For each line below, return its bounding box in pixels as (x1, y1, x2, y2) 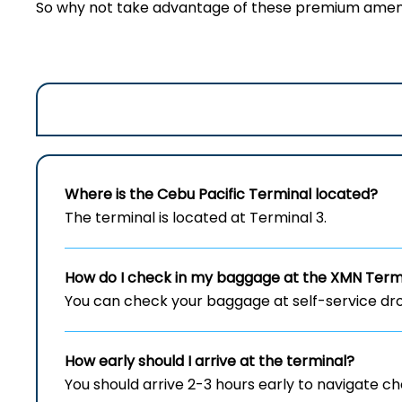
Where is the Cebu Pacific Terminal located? (65, 184, 378, 205)
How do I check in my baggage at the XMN (65, 267, 362, 288)
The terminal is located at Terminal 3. (65, 207, 327, 228)
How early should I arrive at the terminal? (65, 351, 354, 371)
